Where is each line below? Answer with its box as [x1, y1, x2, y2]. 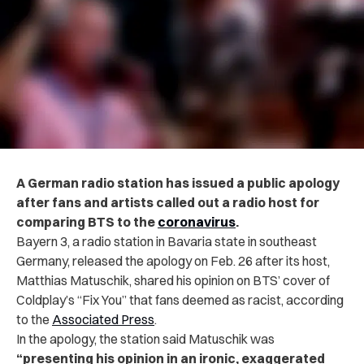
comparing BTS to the [16, 213, 158, 230]
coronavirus [158, 213, 236, 230]
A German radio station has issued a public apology [16, 174, 340, 191]
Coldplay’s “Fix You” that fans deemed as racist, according [16, 291, 344, 308]
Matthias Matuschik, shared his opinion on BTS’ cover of [16, 271, 330, 288]
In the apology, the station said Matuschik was [16, 330, 275, 347]
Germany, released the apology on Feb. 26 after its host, [16, 252, 330, 269]
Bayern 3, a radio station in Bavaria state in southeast [16, 232, 317, 249]
